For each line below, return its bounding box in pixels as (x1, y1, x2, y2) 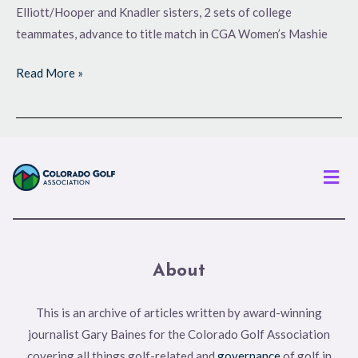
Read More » (16, 66, 83, 81)
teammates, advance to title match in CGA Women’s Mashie (16, 26, 328, 41)
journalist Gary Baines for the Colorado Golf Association (28, 327, 330, 341)
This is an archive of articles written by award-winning (36, 305, 322, 320)
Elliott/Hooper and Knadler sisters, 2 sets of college (16, 4, 292, 19)
